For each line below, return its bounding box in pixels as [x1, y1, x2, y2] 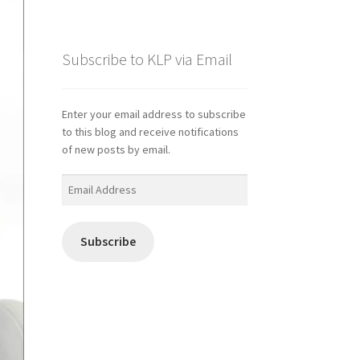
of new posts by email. [61, 141, 170, 157]
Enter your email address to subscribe [61, 106, 246, 121]
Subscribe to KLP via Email [61, 49, 232, 70]
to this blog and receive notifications [61, 124, 239, 139]
